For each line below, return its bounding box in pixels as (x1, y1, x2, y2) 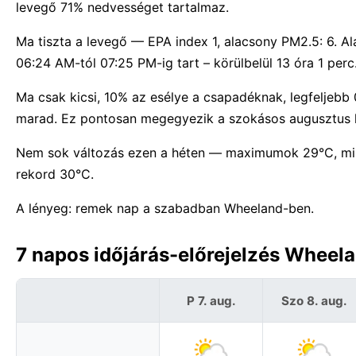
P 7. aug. (186, 292, 236, 308)
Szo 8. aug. (281, 292, 347, 308)
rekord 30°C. (16, 166, 94, 183)
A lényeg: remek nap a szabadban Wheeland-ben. (16, 200, 314, 217)
